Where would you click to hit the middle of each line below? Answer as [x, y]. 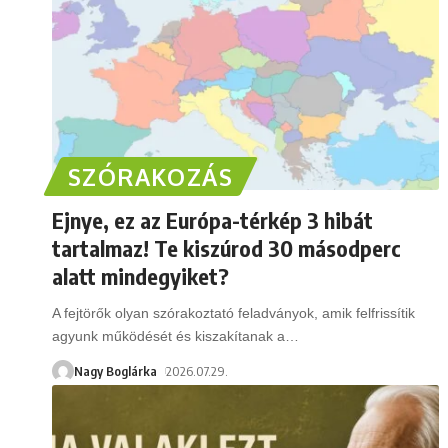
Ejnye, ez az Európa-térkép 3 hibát [212, 219]
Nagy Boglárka [115, 370]
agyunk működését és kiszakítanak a [168, 335]
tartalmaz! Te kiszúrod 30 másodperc [226, 247]
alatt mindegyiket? [140, 275]
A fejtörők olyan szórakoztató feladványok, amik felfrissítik [233, 312]
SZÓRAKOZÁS [150, 176]
